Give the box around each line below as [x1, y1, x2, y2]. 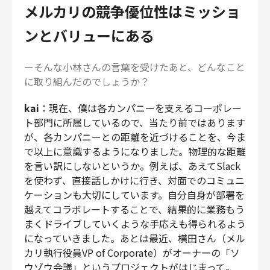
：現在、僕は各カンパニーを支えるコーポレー [39, 100, 242, 115]
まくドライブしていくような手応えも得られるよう [24, 216, 246, 231]
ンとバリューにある [24, 24, 154, 46]
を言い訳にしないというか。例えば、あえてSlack [24, 158, 240, 173]
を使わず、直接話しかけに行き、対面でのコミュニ [24, 172, 245, 187]
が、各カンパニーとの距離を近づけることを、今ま [24, 129, 246, 144]
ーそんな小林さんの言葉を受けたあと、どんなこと [24, 59, 245, 74]
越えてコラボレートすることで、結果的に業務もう [24, 201, 245, 216]
